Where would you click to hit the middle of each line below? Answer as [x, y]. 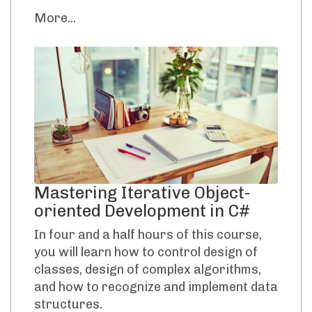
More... [55, 18]
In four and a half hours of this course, [148, 234]
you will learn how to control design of [146, 252]
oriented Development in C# [142, 210]
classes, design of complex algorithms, [148, 269]
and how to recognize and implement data [156, 287]
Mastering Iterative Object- [142, 192]
